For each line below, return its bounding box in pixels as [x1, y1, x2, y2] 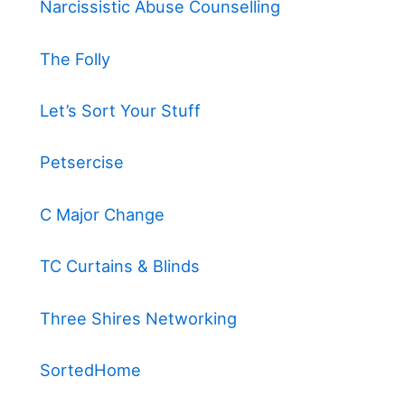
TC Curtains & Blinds [40, 256, 200, 277]
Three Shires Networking [40, 307, 237, 328]
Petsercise [40, 152, 124, 173]
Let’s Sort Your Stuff [40, 100, 201, 121]
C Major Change [40, 203, 165, 224]
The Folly [40, 48, 110, 69]
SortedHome [40, 359, 141, 380]
